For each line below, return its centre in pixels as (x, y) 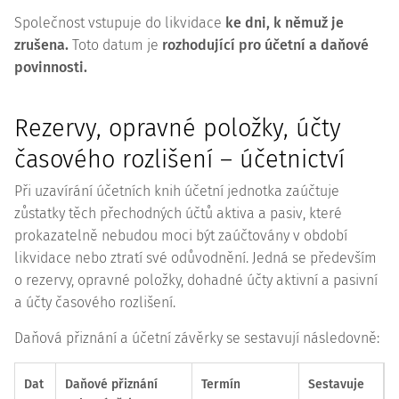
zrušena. (41, 45)
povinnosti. (51, 67)
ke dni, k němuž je (285, 23)
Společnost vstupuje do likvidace (120, 23)
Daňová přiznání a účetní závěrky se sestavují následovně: (197, 338)
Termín (221, 384)
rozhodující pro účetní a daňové (265, 45)
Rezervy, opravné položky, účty (178, 128)
